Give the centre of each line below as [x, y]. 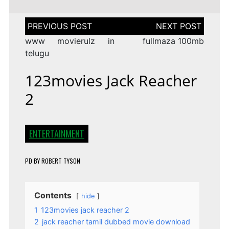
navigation [45, 31]
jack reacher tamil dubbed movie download [116, 222]
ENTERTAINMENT [56, 134]
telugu [37, 53]
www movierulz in [70, 41]
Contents [53, 196]
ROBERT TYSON [61, 161]
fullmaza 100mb [174, 41]
